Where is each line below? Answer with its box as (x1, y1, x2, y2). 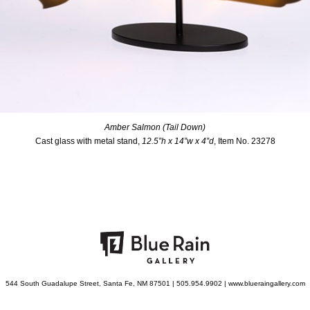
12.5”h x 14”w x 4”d (141, 136, 214, 146)
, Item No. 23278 (213, 136, 275, 146)
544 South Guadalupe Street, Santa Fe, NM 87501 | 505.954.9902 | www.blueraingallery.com (5, 279, 305, 287)
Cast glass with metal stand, (35, 136, 142, 146)
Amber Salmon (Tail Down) (104, 122, 206, 132)
